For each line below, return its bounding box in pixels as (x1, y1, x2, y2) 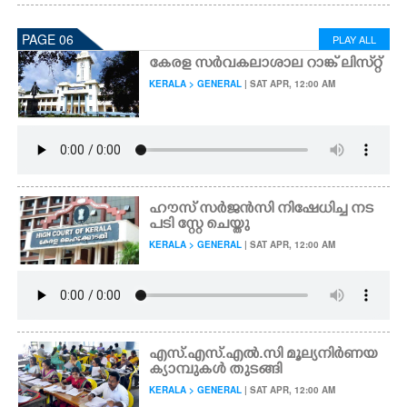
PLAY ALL (333, 32, 376, 46)
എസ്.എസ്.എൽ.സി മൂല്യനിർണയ (149, 346, 378, 364)
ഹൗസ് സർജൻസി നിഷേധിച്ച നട (149, 201, 374, 219)
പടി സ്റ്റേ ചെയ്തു (149, 216, 250, 234)
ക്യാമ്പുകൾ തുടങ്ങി (149, 362, 283, 380)
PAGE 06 (22, 30, 74, 48)
